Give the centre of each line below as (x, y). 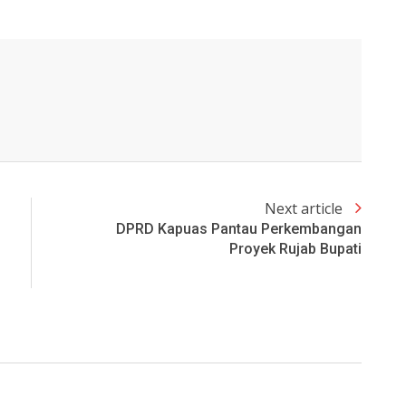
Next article (305, 209)
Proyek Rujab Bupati (295, 249)
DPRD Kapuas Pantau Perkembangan (239, 229)
